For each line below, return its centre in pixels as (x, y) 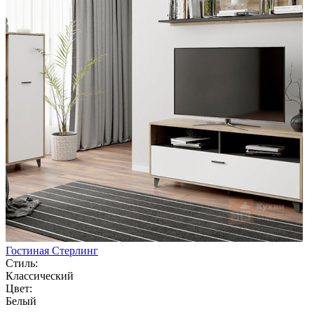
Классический (40, 275)
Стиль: (22, 263)
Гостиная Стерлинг (52, 250)
